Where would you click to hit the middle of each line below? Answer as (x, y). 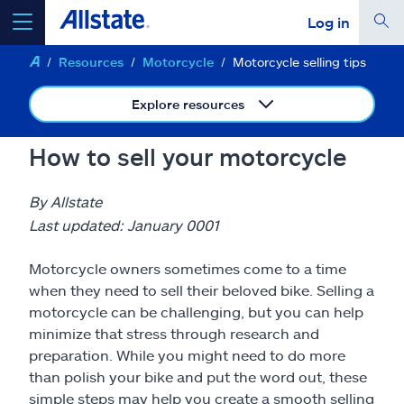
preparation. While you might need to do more (187, 355)
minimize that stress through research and (174, 333)
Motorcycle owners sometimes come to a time (188, 268)
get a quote (221, 74)
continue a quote (340, 243)
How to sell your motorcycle (188, 156)
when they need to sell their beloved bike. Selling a (202, 290)
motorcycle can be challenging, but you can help (196, 312)
